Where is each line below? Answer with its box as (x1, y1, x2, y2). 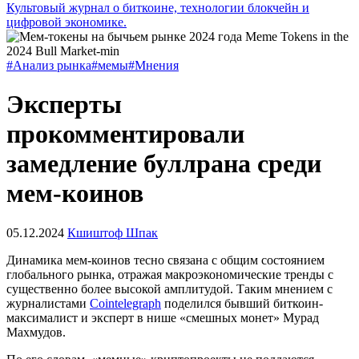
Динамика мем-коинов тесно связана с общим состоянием (6, 252, 325, 267)
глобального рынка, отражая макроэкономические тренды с (6, 267, 333, 281)
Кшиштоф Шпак (67, 225, 158, 240)
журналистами (6, 296, 90, 310)
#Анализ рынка (6, 58, 91, 72)
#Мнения (128, 58, 179, 72)
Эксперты (6, 90, 122, 119)
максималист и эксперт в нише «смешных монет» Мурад (6, 310, 319, 325)
